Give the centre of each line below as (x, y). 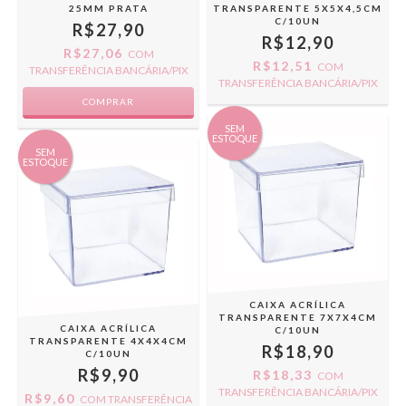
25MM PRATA (108, 9)
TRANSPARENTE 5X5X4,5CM (298, 8)
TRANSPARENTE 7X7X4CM (298, 317)
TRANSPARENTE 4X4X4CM (108, 341)
